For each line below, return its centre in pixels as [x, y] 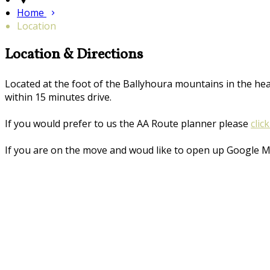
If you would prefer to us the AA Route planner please [128, 123]
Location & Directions [74, 55]
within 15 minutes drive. [58, 97]
